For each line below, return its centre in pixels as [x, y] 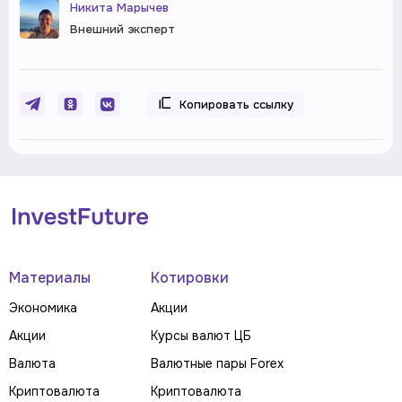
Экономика [43, 308]
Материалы [50, 278]
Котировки [190, 278]
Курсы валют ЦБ [201, 336]
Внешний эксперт [122, 29]
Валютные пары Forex [217, 363]
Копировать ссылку [236, 105]
